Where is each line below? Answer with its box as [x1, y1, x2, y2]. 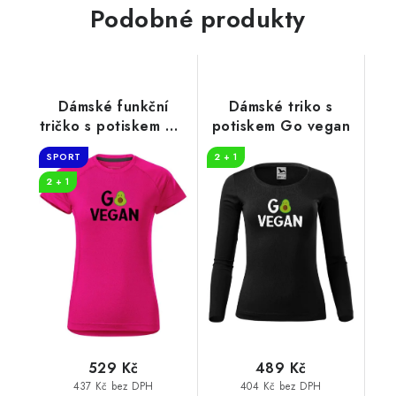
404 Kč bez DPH [240, 378, 322, 393]
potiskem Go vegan [211, 115, 350, 136]
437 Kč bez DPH [72, 378, 154, 393]
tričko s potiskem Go [39, 115, 187, 136]
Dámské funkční [57, 95, 169, 117]
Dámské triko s [228, 95, 333, 117]
